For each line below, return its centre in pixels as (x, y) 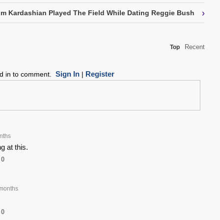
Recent (195, 47)
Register (100, 74)
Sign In (67, 74)
